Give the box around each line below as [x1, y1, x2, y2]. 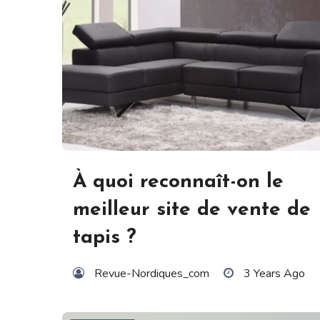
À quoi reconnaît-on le [73, 172, 284, 193]
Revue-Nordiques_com [94, 266, 209, 282]
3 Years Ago [244, 266, 305, 282]
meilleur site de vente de [73, 200, 311, 221]
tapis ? [73, 228, 136, 249]
